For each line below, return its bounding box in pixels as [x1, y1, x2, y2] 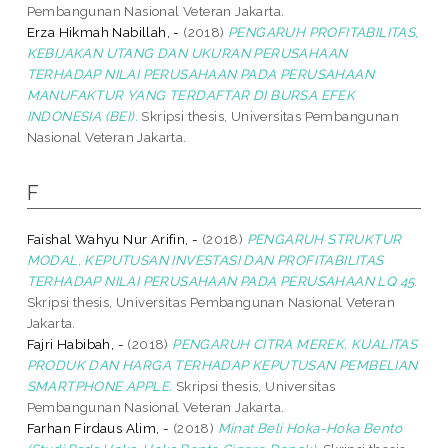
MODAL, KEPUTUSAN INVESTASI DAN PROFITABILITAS [26, 251, 384, 268]
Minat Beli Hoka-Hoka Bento [217, 419, 403, 436]
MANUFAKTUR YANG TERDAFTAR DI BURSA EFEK [26, 86, 356, 103]
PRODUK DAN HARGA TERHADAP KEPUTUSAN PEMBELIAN [26, 356, 418, 373]
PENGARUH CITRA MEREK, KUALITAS [172, 335, 418, 352]
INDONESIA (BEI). [26, 107, 139, 124]
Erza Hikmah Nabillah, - [26, 23, 180, 40]
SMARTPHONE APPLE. [26, 377, 173, 394]
